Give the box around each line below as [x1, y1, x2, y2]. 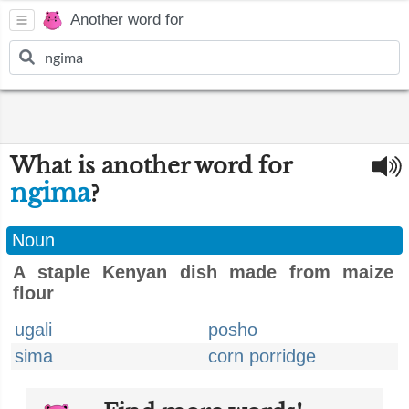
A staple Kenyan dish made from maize [13, 262, 393, 282]
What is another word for [10, 152, 291, 179]
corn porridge [208, 346, 316, 366]
